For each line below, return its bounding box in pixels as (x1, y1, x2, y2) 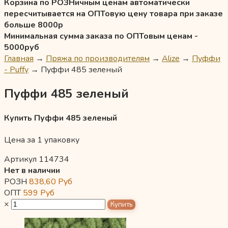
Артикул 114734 (4, 154, 69, 165)
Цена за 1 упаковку (4, 134, 79, 146)
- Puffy (4, 64, 28, 75)
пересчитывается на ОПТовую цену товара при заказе (4, 8, 223, 19)
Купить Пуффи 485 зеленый (4, 112, 117, 124)
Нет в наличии (4, 165, 60, 177)
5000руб (4, 42, 39, 53)
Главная (4, 53, 34, 64)
